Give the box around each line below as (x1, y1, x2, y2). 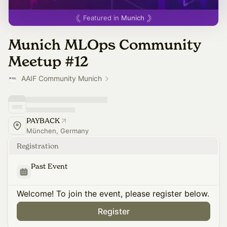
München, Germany (26, 127, 89, 135)
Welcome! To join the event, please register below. (17, 188, 209, 199)
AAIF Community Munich (21, 74, 102, 83)
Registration (17, 141, 59, 150)
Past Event (31, 162, 68, 170)
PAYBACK (26, 116, 60, 125)
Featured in (83, 14, 121, 22)
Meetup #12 (8, 53, 89, 70)
